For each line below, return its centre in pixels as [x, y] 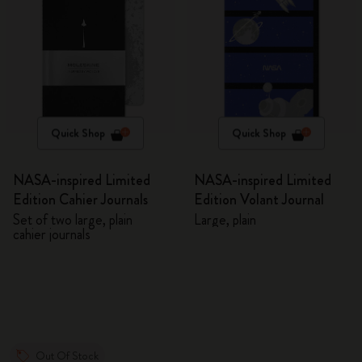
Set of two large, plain [73, 220]
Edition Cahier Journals [80, 200]
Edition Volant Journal [259, 200]
